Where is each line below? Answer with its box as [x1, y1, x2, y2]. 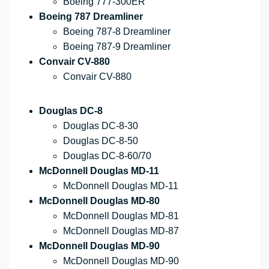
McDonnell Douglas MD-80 [39, 196, 160, 207]
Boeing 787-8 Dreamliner [63, 26, 171, 37]
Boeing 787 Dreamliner [39, 11, 143, 22]
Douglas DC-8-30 [63, 121, 138, 131]
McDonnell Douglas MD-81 [63, 211, 179, 222]
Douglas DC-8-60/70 [63, 151, 151, 162]
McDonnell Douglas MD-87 [63, 226, 179, 237]
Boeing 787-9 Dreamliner [63, 41, 171, 52]
